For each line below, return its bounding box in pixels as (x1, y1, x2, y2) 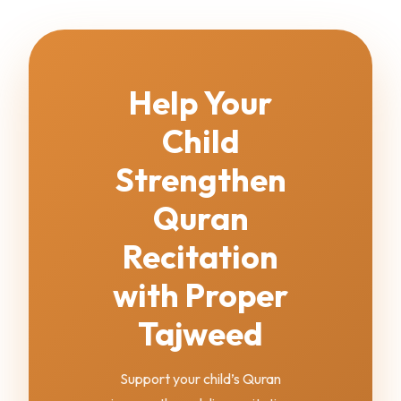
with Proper (113, 274, 288, 315)
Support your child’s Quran (120, 369, 281, 388)
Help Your (129, 81, 272, 123)
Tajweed (138, 312, 263, 354)
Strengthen (115, 158, 286, 200)
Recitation (123, 235, 278, 277)
